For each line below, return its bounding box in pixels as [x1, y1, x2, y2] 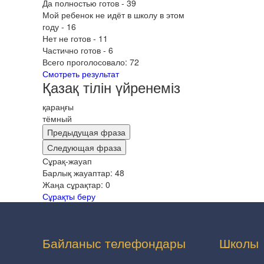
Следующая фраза [47, 141, 121, 153]
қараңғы [42, 101, 74, 113]
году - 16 [42, 21, 76, 32]
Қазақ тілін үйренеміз [42, 77, 180, 97]
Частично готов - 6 [42, 44, 113, 56]
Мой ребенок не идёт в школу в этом [42, 9, 184, 21]
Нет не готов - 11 [42, 32, 108, 44]
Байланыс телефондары [42, 234, 186, 252]
